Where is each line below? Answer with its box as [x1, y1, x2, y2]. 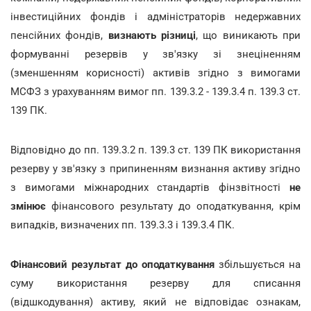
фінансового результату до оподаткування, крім [46, 199, 301, 212]
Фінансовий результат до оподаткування [10, 258, 215, 271]
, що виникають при [196, 28, 301, 42]
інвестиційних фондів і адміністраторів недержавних [10, 10, 301, 23]
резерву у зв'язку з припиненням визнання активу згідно [10, 162, 301, 175]
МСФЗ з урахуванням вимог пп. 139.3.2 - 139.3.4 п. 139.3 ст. [10, 85, 301, 98]
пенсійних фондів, [10, 28, 108, 42]
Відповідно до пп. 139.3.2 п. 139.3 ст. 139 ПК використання [10, 143, 301, 156]
